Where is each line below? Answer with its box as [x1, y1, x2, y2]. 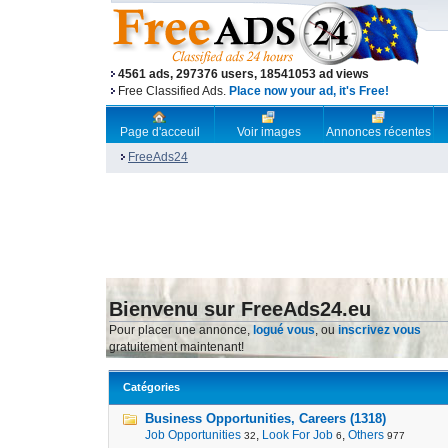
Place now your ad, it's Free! [229, 84, 389, 98]
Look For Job [262, 428, 333, 442]
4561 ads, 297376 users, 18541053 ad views [118, 67, 369, 81]
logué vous [253, 323, 315, 337]
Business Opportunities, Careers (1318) [145, 411, 386, 426]
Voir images [237, 125, 301, 139]
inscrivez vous [338, 323, 421, 337]
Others [348, 428, 384, 442]
